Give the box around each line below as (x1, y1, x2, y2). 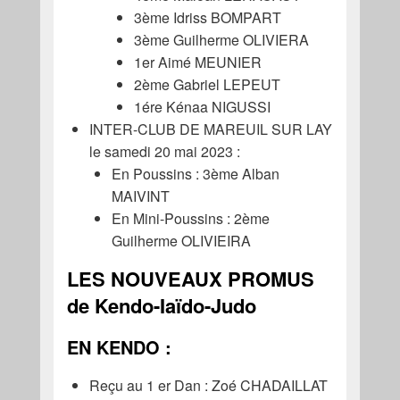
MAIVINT (111, 185, 173, 206)
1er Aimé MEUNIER (133, 51, 262, 72)
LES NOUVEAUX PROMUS (66, 263, 314, 293)
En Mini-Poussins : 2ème (111, 207, 270, 229)
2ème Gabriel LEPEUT (133, 73, 280, 95)
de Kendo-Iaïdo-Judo (66, 290, 256, 320)
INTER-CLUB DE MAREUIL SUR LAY (88, 118, 332, 139)
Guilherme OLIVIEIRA (111, 229, 251, 251)
